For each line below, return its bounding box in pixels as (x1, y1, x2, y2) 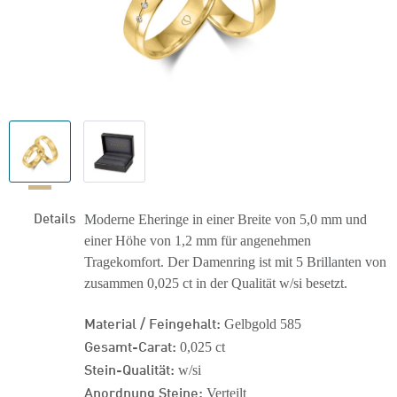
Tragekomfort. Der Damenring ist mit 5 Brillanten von (84, 254, 386, 269)
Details (34, 207, 75, 227)
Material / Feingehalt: (84, 312, 221, 332)
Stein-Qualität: (84, 358, 175, 378)
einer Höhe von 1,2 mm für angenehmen (84, 233, 311, 248)
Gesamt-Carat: (84, 335, 176, 355)
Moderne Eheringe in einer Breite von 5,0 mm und (84, 212, 367, 227)
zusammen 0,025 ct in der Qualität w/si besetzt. (84, 276, 347, 291)
